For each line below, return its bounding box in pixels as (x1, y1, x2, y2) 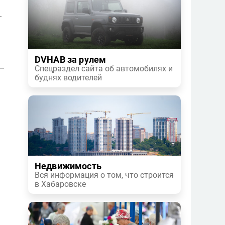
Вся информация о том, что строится (35, 170, 174, 180)
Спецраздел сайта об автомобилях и (35, 64, 173, 73)
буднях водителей (35, 73, 102, 82)
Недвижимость (35, 161, 101, 171)
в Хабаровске (35, 179, 86, 189)
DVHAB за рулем (35, 55, 106, 65)
